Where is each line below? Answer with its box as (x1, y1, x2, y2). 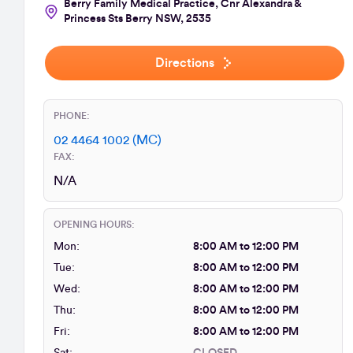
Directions (154, 57, 214, 69)
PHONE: (54, 111, 90, 121)
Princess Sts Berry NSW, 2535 (64, 13, 211, 24)
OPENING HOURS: (54, 220, 135, 229)
